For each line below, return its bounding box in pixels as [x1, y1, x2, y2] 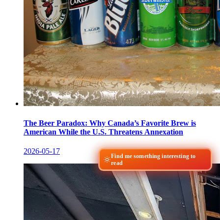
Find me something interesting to [111, 152, 196, 160]
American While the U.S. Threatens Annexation [24, 127, 183, 136]
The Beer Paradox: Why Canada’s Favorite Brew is [24, 118, 196, 127]
